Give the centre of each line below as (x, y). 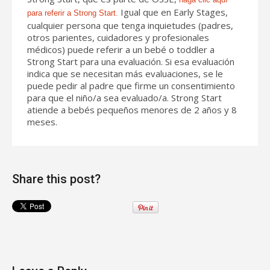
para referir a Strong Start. (73, 13)
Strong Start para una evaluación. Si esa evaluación (131, 61)
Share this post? (56, 179)
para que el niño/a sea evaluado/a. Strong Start (124, 97)
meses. (42, 121)
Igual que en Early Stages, (173, 12)
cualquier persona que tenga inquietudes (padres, (130, 25)
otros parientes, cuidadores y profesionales (118, 37)
